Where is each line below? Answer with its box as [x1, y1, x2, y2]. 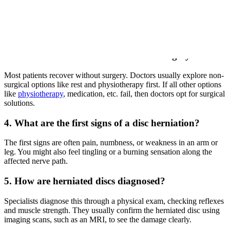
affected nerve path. [4, 157, 68, 166]
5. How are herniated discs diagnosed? [4, 176, 165, 187]
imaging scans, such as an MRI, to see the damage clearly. [4, 215, 191, 224]
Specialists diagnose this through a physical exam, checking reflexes [4, 196, 224, 205]
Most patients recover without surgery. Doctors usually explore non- [4, 71, 224, 80]
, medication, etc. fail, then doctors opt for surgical [63, 89, 225, 99]
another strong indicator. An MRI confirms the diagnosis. [4, 31, 188, 40]
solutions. [4, 99, 35, 108]
